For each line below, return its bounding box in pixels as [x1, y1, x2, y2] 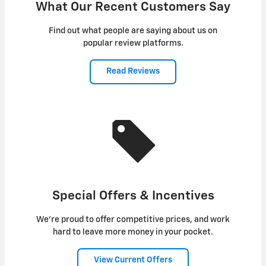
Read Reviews [106, 67, 160, 76]
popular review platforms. [83, 39, 183, 48]
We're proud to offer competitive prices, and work [36, 215, 230, 224]
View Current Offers [94, 256, 172, 265]
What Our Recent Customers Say [36, 1, 230, 14]
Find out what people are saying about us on [49, 27, 217, 36]
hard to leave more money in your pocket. [53, 227, 213, 236]
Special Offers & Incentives [52, 189, 214, 202]
